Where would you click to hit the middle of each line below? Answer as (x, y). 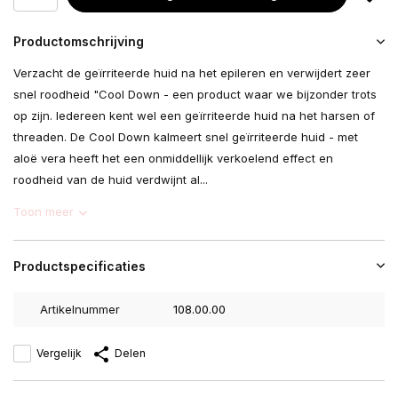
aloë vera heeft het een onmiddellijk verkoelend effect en (173, 158)
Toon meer (44, 211)
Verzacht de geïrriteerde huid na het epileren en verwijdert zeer (192, 73)
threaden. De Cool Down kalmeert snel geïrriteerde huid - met (186, 137)
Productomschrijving (79, 41)
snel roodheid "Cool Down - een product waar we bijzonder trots (195, 94)
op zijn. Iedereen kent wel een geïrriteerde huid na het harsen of (194, 115)
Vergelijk (59, 353)
